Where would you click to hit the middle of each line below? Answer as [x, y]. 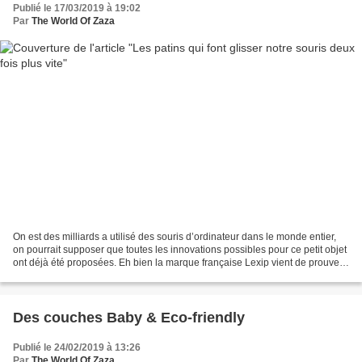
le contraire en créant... [63, 276]
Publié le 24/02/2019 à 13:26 [77, 348]
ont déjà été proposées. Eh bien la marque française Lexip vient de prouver [178, 263]
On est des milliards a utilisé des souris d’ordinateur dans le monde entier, [175, 237]
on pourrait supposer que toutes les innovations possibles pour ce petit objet [180, 250]
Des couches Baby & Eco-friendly [129, 318]
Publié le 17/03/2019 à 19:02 [77, 8]
